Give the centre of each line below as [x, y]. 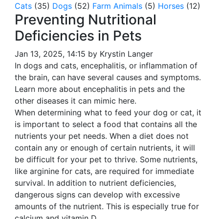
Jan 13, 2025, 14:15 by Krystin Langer [84, 54]
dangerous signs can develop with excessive [97, 195]
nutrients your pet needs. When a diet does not [102, 136]
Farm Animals [117, 6]
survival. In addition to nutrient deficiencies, [95, 183]
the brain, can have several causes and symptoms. [108, 77]
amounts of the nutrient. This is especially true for [107, 206]
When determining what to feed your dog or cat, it [108, 112]
